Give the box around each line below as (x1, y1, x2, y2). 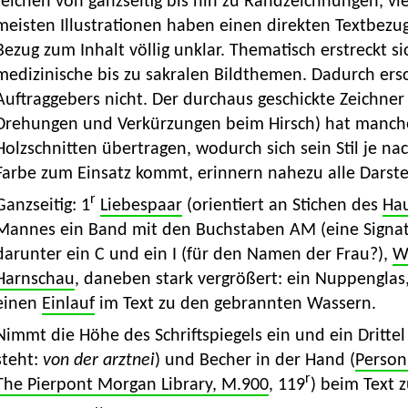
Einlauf (41, 295, 95, 314)
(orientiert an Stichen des (181, 197, 382, 216)
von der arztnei (42, 352, 155, 371)
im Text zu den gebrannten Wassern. (94, 295, 376, 314)
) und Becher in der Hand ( (154, 352, 355, 371)
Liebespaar (99, 197, 182, 216)
